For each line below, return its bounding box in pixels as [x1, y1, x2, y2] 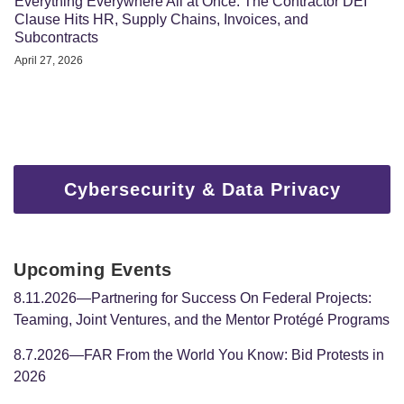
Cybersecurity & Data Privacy [63, 179, 341, 199]
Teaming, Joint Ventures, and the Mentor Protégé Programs [14, 311, 390, 327]
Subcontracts [14, 29, 98, 45]
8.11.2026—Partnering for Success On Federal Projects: [14, 289, 372, 306]
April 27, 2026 [14, 53, 83, 67]
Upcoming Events [14, 259, 172, 280]
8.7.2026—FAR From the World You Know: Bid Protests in [14, 346, 384, 363]
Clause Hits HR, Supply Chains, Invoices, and [14, 11, 308, 27]
